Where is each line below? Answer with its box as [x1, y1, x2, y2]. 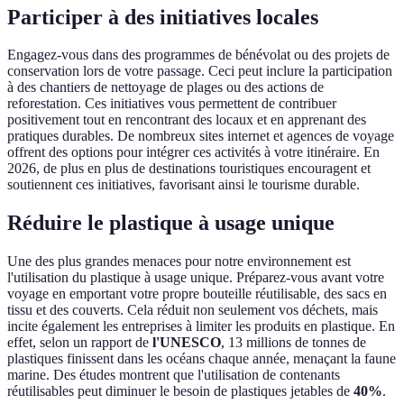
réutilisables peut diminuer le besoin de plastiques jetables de [7, 383, 353, 399]
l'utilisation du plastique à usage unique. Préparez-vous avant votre [7, 270, 384, 286]
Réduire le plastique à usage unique [7, 211, 335, 235]
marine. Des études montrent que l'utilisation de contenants [7, 367, 340, 383]
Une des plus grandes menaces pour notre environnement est [7, 253, 351, 270]
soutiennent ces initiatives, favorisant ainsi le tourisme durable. [7, 177, 360, 193]
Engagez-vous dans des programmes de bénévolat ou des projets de [7, 47, 390, 63]
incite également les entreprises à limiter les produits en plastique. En [7, 318, 395, 335]
